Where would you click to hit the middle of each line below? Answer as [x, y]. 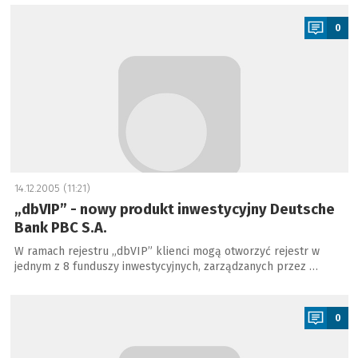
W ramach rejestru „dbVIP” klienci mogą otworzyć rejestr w [167, 251]
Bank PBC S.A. [60, 228]
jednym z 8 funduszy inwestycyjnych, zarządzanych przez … [166, 267]
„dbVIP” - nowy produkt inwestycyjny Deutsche [174, 209]
